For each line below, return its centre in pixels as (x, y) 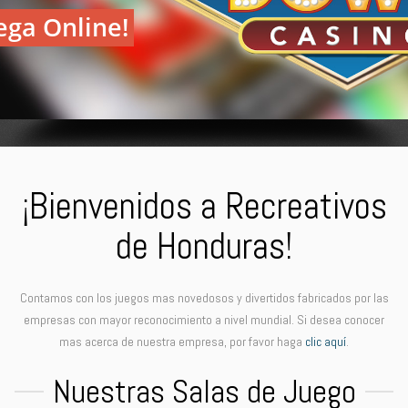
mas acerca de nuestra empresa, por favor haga (182, 342)
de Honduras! (204, 247)
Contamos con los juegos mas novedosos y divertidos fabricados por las (204, 298)
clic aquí (326, 342)
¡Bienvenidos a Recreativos (204, 207)
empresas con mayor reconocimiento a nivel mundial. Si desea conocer (204, 320)
